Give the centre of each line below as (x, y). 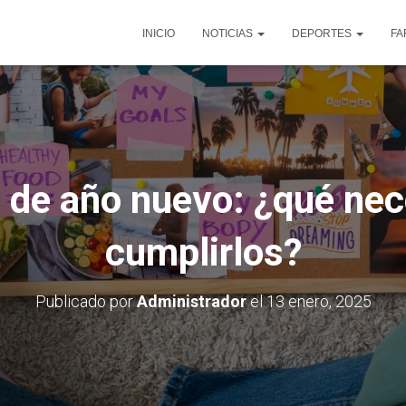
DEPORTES (323, 34)
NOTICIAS (229, 34)
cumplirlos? (203, 252)
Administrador (191, 301)
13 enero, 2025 (319, 301)
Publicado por (86, 301)
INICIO (159, 34)
